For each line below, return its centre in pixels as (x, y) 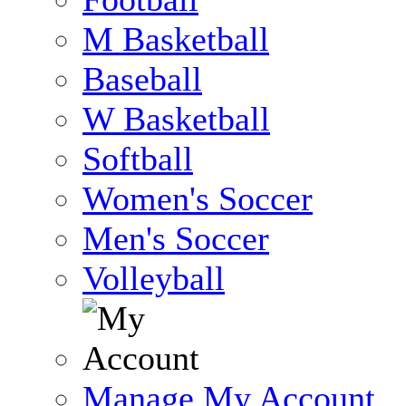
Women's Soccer (198, 198)
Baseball (142, 79)
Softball (138, 159)
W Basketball (176, 119)
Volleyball (154, 278)
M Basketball (176, 39)
